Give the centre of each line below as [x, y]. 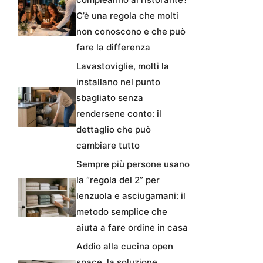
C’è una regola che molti [127, 15]
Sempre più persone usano [133, 164]
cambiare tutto [108, 145]
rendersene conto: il [119, 113]
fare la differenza [113, 47]
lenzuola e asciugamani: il [131, 195]
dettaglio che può [114, 129]
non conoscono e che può [131, 31]
